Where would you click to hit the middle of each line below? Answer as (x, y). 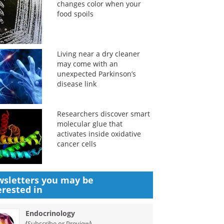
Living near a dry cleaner (98, 54)
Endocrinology (50, 213)
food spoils (75, 14)
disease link (76, 84)
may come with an (87, 64)
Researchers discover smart (103, 114)
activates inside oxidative (99, 134)
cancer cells (76, 144)
